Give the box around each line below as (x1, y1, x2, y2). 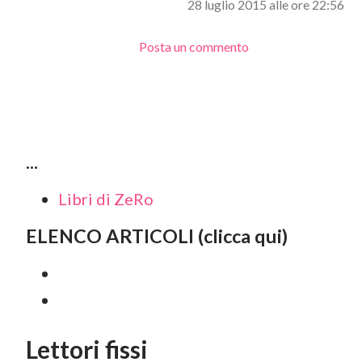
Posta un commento (139, 39, 249, 54)
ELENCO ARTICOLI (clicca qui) (26, 225, 288, 247)
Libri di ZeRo (58, 189, 154, 208)
